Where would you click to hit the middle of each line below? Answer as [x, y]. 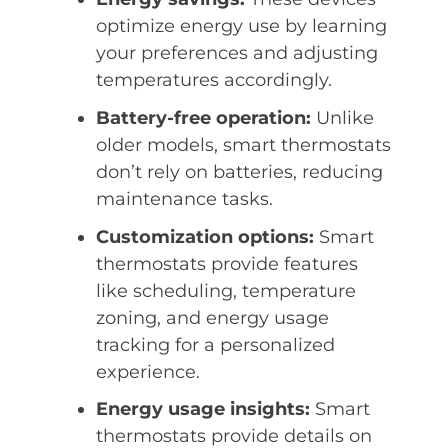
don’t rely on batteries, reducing [239, 171]
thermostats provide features [227, 263]
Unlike [345, 117]
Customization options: [207, 236]
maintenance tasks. [184, 198]
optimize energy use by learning [241, 25]
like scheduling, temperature [226, 290]
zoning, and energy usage [212, 317]
